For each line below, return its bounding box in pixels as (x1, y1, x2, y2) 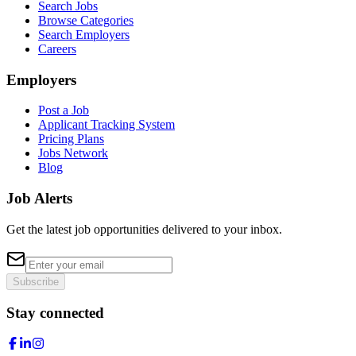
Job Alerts (6, 189, 72, 207)
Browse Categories (38, 13, 133, 27)
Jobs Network (38, 146, 108, 161)
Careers (38, 41, 76, 56)
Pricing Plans (38, 132, 104, 146)
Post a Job (38, 103, 89, 118)
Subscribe (13, 275, 59, 288)
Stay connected (6, 304, 104, 322)
